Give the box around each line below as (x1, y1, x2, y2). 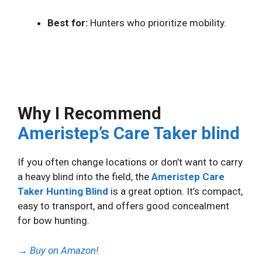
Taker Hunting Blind (18, 185, 108, 198)
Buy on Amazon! (30, 244, 98, 256)
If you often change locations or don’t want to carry (18, 156, 243, 168)
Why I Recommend (18, 104, 161, 124)
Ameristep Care (151, 171, 225, 183)
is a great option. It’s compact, (108, 185, 243, 198)
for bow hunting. (18, 215, 89, 227)
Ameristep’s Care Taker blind (18, 123, 240, 144)
